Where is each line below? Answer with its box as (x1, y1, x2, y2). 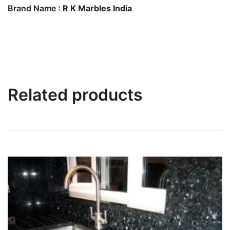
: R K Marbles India (56, 3, 132, 14)
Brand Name (8, 3, 56, 14)
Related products (8, 85, 143, 105)
